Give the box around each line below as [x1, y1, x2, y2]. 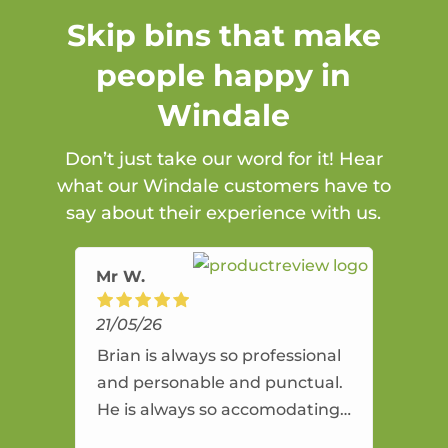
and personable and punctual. [96, 373, 343, 393]
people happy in [96, 57, 352, 95]
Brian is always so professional [96, 346, 341, 366]
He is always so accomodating [96, 400, 340, 420]
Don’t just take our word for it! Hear [64, 148, 383, 171]
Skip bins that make [66, 17, 381, 55]
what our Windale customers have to [56, 175, 391, 198]
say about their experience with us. [66, 202, 382, 225]
